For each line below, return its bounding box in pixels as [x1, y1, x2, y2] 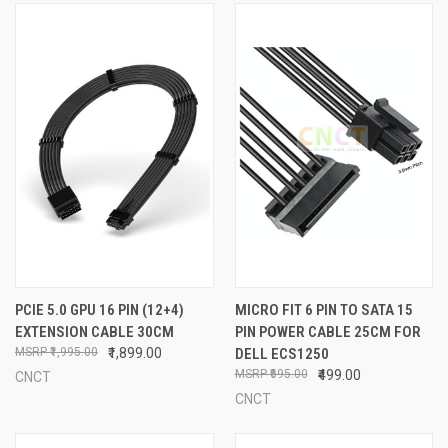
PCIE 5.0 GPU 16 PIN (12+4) [15, 300, 184, 319]
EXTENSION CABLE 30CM [15, 322, 174, 341]
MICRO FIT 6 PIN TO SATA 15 [234, 300, 413, 319]
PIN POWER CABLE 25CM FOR [234, 322, 421, 341]
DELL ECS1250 [234, 344, 329, 363]
